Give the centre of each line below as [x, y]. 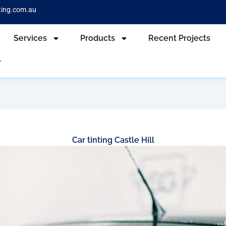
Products [97, 38]
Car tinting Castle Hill [113, 140]
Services [30, 38]
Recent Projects [179, 38]
